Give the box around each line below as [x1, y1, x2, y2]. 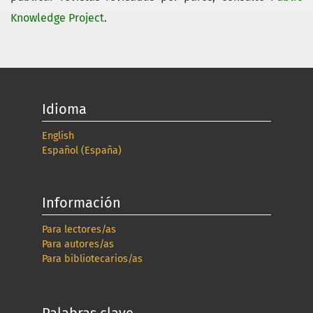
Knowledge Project [10, 11, 104, 25]
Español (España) [41, 144, 122, 156]
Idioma [41, 101, 87, 118]
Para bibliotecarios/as [41, 252, 143, 265]
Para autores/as [41, 238, 114, 250]
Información [41, 194, 121, 211]
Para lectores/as [41, 223, 116, 235]
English [41, 129, 74, 142]
